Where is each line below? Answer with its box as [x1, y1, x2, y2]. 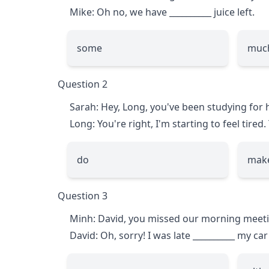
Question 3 [58, 189, 107, 202]
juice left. [211, 5, 255, 19]
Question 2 [58, 77, 107, 91]
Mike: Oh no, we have [70, 5, 169, 19]
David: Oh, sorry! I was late [70, 228, 193, 242]
